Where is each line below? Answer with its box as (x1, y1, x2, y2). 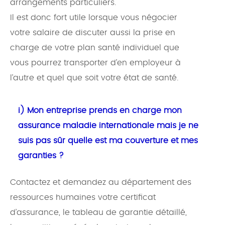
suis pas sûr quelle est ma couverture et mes (18, 137, 198, 145)
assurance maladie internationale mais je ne (18, 122, 198, 130)
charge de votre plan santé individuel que (10, 44, 179, 52)
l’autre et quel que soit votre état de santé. (10, 74, 178, 82)
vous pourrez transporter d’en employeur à (10, 59, 181, 67)
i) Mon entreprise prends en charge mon (18, 106, 182, 115)
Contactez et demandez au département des (10, 178, 191, 187)
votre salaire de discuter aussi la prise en (10, 29, 175, 37)
